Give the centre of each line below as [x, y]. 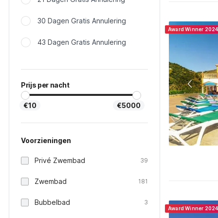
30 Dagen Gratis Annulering [82, 21]
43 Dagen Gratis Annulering [82, 42]
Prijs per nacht [45, 85]
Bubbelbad [52, 202]
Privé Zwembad [60, 160]
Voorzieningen [46, 140]
